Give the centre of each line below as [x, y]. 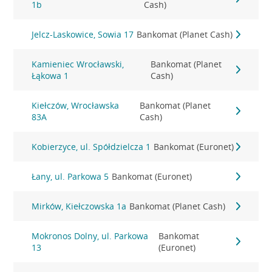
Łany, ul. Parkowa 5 [70, 176]
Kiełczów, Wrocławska [76, 105]
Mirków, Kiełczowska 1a [79, 206]
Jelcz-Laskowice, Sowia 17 [83, 34]
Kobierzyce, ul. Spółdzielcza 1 [91, 147]
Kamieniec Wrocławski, [78, 64]
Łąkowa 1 [50, 76]
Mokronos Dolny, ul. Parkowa [90, 236]
